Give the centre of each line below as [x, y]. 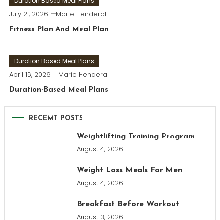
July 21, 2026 [28, 14]
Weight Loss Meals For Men [129, 170]
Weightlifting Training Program [136, 137]
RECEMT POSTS [56, 119]
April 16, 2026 [30, 74]
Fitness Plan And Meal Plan [59, 30]
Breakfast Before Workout [128, 204]
